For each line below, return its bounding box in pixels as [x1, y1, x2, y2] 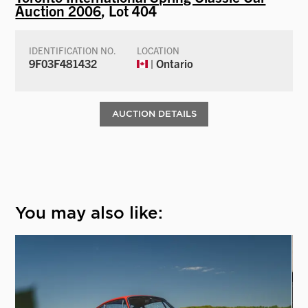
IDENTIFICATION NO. [29, 44, 117, 56]
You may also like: [15, 203, 164, 223]
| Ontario [148, 56, 194, 70]
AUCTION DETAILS [111, 108, 197, 119]
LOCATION [137, 44, 180, 56]
